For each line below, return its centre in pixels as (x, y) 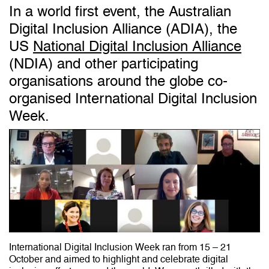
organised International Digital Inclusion (133, 98)
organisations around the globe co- (118, 81)
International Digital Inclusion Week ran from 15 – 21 (120, 247)
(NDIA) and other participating (104, 64)
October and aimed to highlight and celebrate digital (119, 259)
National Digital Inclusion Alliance (137, 46)
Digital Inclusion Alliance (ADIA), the (123, 29)
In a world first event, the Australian (120, 11)
